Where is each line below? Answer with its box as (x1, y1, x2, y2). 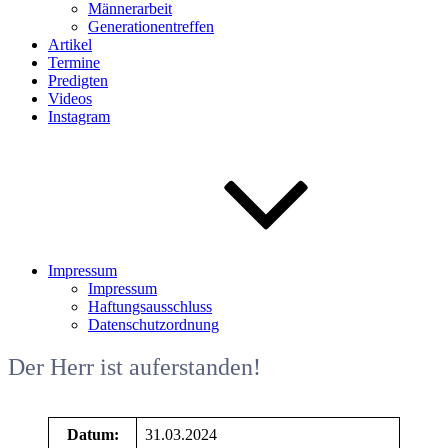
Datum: (66, 425, 119, 443)
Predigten (48, 72, 108, 89)
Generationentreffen (88, 18, 214, 35)
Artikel (48, 36, 92, 53)
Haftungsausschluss (88, 298, 212, 315)
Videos (48, 90, 92, 107)
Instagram (48, 108, 110, 125)
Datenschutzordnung (88, 316, 219, 333)
